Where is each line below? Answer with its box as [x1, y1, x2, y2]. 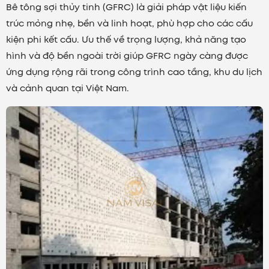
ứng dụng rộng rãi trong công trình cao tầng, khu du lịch [6, 65, 262, 79]
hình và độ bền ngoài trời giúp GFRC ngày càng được [6, 49, 248, 63]
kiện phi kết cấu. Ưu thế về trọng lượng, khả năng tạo [6, 33, 246, 47]
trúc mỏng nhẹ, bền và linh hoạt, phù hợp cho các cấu [6, 17, 253, 31]
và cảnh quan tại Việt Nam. [6, 82, 129, 95]
